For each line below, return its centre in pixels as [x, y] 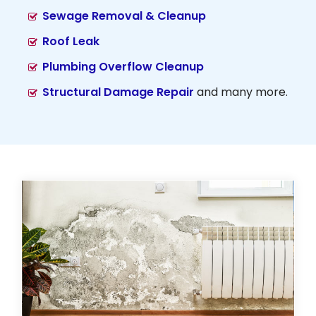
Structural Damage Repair [118, 92]
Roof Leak [71, 42]
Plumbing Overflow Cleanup [123, 67]
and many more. [241, 92]
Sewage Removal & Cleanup [124, 16]
